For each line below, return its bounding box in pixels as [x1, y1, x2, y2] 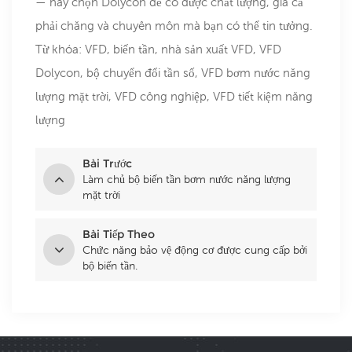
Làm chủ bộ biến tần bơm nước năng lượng [82, 173, 291, 186]
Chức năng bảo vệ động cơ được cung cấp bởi [82, 244, 307, 257]
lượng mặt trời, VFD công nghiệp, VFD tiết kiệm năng [35, 90, 313, 104]
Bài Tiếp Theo [82, 227, 155, 242]
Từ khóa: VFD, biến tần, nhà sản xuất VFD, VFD [35, 42, 281, 57]
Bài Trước [82, 156, 132, 171]
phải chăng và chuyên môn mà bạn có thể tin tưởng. [35, 19, 313, 33]
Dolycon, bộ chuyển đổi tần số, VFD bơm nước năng [35, 66, 310, 80]
